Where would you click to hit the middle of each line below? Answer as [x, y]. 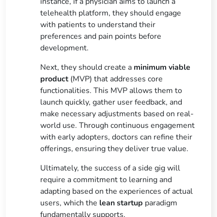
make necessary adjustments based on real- [117, 114]
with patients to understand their [98, 24]
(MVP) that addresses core [116, 79]
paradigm [160, 203]
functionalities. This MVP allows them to [111, 90]
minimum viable [162, 67]
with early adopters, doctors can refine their [116, 137]
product [54, 79]
